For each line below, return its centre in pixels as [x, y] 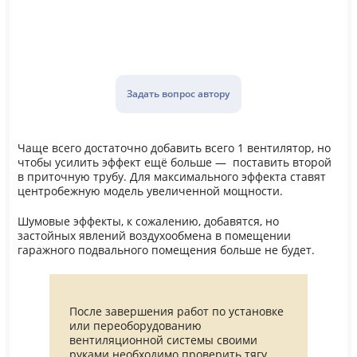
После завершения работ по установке [176, 312]
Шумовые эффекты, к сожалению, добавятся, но [148, 222]
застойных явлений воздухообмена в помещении [154, 236]
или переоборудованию [135, 326]
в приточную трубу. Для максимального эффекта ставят [171, 177]
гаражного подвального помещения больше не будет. [166, 251]
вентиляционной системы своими [163, 341]
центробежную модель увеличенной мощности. [150, 191]
